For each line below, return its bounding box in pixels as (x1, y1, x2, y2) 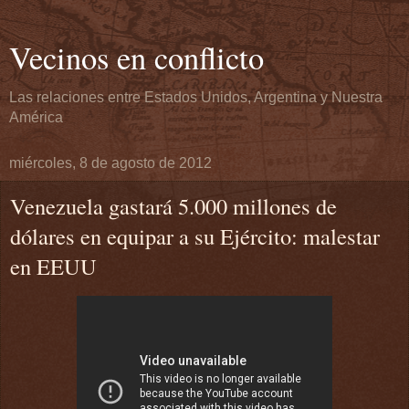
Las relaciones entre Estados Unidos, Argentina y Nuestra (9, 89, 383, 105)
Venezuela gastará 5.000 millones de (10, 191, 337, 221)
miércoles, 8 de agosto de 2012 (9, 155, 212, 171)
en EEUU (10, 251, 97, 281)
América (9, 110, 63, 125)
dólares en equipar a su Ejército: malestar (10, 221, 380, 251)
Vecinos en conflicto (9, 37, 264, 79)
